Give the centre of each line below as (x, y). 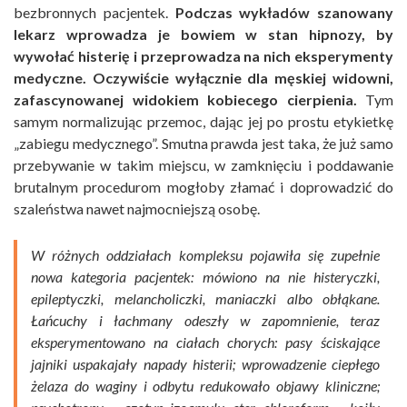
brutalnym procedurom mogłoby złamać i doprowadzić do (203, 187)
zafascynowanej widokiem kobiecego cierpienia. (185, 100)
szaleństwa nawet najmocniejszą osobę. (137, 209)
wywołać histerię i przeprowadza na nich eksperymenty (203, 56)
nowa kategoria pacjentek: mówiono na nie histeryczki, (205, 277)
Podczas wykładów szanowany (284, 13)
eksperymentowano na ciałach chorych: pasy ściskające (205, 342)
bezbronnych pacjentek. (94, 13)
